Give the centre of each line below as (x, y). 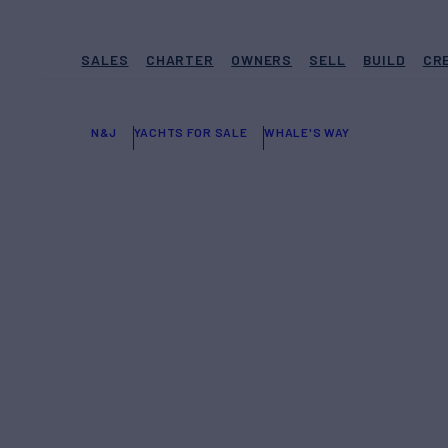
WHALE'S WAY (307, 132)
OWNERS (262, 59)
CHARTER (179, 59)
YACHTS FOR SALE (190, 132)
